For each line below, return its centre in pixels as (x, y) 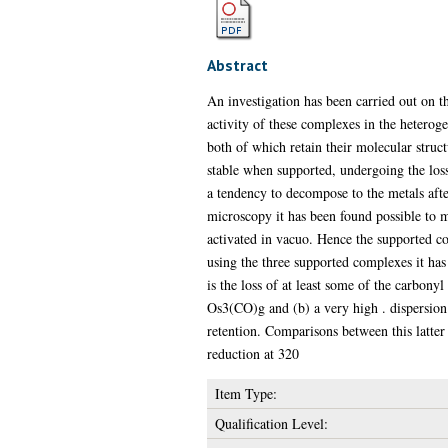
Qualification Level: (271, 423)
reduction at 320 (252, 353)
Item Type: (245, 393)
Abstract (237, 64)
